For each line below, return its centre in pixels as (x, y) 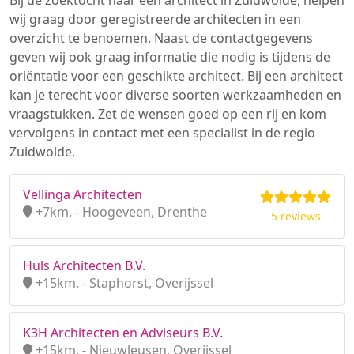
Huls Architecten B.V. (84, 265)
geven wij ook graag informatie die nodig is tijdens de (170, 57)
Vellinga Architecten (83, 194)
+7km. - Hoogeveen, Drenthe (120, 212)
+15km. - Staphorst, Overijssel (123, 283)
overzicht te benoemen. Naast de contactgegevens (161, 38)
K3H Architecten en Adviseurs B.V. (123, 333)
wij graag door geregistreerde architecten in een (155, 19)
